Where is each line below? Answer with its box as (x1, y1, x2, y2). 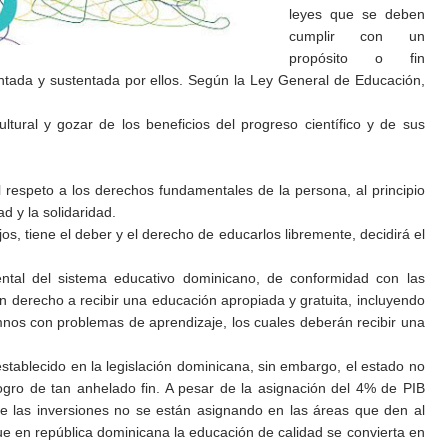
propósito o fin (289, 50, 425, 66)
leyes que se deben (289, 6, 425, 22)
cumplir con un (289, 28, 425, 44)
